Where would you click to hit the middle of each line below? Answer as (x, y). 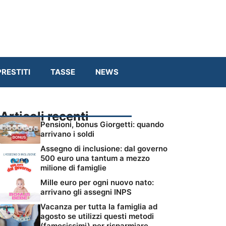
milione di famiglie (73, 168)
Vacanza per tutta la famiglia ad (99, 207)
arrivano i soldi (67, 134)
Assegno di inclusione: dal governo (104, 149)
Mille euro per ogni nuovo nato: (97, 183)
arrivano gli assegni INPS (86, 192)
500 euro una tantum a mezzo (95, 158)
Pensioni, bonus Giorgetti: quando (102, 124)
